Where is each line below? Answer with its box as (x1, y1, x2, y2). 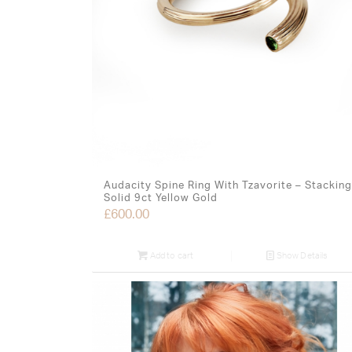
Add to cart (148, 251, 194, 260)
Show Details (274, 251, 328, 260)
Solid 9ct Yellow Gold (104, 192, 218, 203)
